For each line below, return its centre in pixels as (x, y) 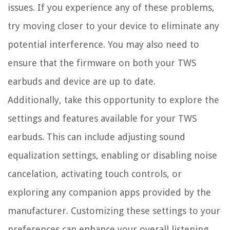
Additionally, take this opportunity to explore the (113, 100)
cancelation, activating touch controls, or (95, 174)
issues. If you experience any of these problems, (111, 8)
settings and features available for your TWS (102, 119)
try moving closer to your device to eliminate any (113, 26)
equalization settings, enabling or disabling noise (112, 156)
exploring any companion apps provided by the (109, 193)
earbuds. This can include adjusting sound (97, 137)
